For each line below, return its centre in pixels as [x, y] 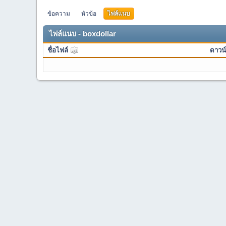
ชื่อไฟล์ [59, 50]
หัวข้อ [89, 13]
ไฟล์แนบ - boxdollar [82, 34]
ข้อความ [59, 13]
